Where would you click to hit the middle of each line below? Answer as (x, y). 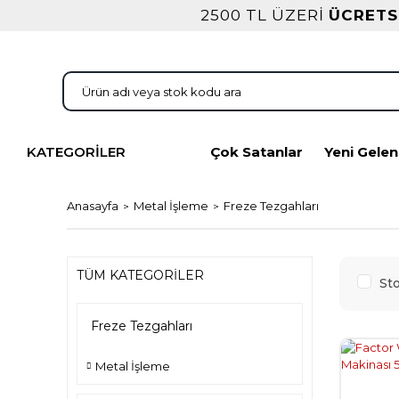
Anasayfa (93, 206)
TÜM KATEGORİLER (140, 275)
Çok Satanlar (256, 152)
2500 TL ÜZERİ (265, 15)
